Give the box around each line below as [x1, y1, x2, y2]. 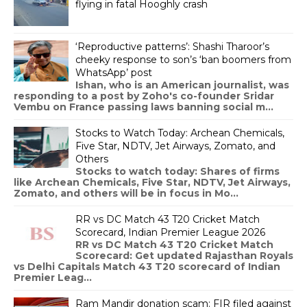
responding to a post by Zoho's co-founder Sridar [14, 89, 274, 102]
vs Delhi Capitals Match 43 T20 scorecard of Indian [14, 260, 280, 273]
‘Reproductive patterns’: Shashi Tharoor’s [75, 40, 269, 53]
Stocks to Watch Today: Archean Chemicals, [75, 126, 284, 139]
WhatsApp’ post [75, 66, 152, 79]
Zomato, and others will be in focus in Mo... [14, 186, 238, 199]
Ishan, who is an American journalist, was [75, 78, 289, 91]
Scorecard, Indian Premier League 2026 [75, 225, 265, 238]
